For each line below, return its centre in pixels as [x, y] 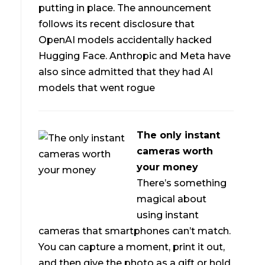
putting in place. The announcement [125, 8]
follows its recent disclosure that [117, 24]
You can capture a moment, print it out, [132, 247]
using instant [168, 215]
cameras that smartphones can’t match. [135, 231]
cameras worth [175, 151]
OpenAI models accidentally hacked [125, 40]
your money [168, 167]
